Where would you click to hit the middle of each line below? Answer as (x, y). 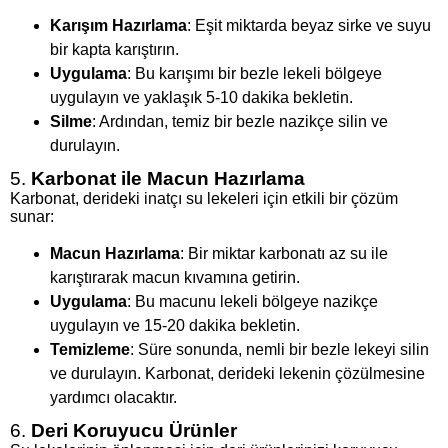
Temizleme (90, 349)
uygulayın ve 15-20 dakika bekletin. (175, 325)
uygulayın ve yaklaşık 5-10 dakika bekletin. (201, 97)
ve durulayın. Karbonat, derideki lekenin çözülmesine (237, 373)
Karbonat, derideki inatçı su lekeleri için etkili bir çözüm (204, 198)
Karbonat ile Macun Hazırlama (168, 178)
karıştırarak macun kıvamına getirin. (175, 277)
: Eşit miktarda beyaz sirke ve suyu (309, 25)
